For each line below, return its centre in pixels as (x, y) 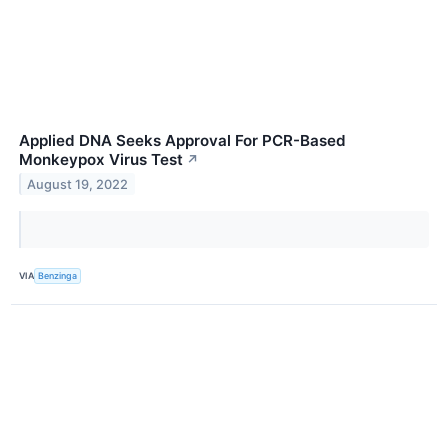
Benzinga (58, 276)
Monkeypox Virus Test (101, 159)
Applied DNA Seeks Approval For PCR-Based (182, 140)
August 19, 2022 (78, 184)
